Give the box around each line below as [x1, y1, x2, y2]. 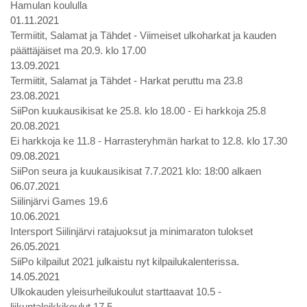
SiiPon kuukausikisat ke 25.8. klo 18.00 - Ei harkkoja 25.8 [10, 105, 266, 116]
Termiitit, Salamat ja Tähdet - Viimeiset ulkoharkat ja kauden [10, 29, 276, 41]
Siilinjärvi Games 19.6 [10, 195, 108, 207]
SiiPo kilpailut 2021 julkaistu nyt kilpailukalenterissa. [10, 256, 239, 267]
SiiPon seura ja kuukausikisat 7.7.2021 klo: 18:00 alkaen [10, 165, 261, 177]
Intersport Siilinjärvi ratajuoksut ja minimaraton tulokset [10, 225, 253, 237]
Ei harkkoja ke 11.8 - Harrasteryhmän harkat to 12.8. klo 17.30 [10, 135, 287, 147]
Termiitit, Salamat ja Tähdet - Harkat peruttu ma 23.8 [10, 75, 243, 86]
